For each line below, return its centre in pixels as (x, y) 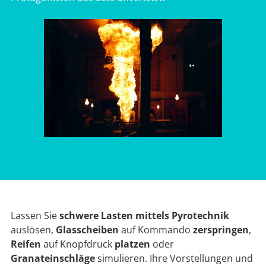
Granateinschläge (53, 258)
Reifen (26, 244)
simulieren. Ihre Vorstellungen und (174, 258)
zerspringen (221, 230)
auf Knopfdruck (78, 244)
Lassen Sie (35, 216)
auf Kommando (156, 230)
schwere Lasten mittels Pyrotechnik (144, 216)
